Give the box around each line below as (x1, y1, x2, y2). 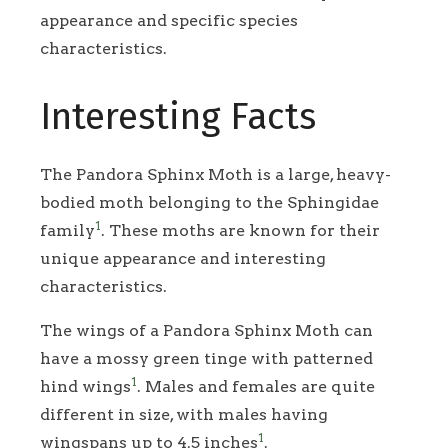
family (40, 220, 95, 240)
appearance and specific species (40, 10, 298, 30)
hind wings (40, 376, 131, 396)
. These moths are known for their (101, 220, 380, 240)
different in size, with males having (40, 404, 328, 424)
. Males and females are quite (137, 376, 375, 396)
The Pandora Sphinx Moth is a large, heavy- (40, 164, 391, 184)
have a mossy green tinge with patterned (40, 348, 373, 368)
